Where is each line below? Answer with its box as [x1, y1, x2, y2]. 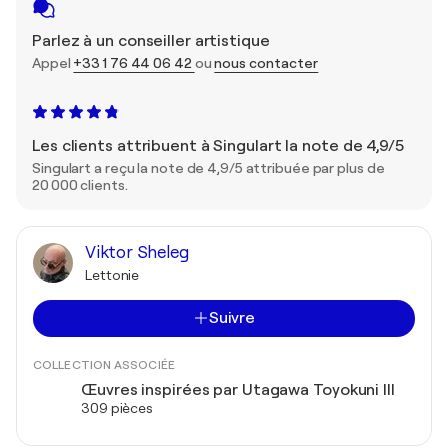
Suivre [208, 308, 256, 327]
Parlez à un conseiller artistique [32, 31, 270, 50]
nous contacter [214, 54, 319, 71]
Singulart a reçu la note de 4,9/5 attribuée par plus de [32, 159, 385, 176]
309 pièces [81, 399, 153, 416]
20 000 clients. [32, 176, 128, 193]
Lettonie [85, 266, 140, 283]
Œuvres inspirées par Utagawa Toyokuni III [81, 380, 395, 399]
